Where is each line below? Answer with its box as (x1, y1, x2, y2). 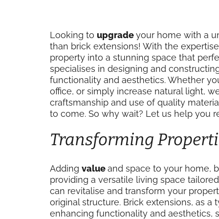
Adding (50, 163, 82, 174)
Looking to (50, 30, 97, 40)
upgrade (97, 30, 136, 40)
